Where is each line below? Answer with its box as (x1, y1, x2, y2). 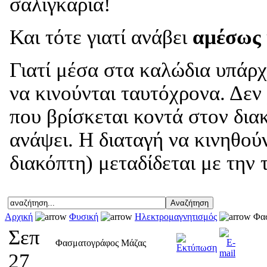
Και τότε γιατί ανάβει (10, 25, 193, 48)
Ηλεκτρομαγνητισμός (135, 212, 217, 222)
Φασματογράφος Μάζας (55, 238, 146, 249)
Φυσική (69, 212, 98, 222)
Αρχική (5, 212, 33, 222)
